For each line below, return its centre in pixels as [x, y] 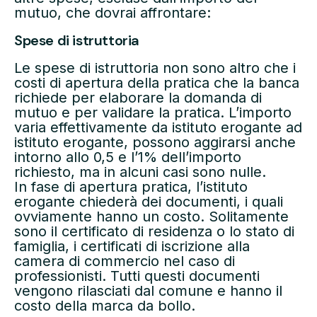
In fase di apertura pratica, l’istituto [131, 186]
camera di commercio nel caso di [125, 261]
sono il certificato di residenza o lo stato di [154, 231]
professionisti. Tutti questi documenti [137, 276]
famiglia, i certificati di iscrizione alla [132, 246]
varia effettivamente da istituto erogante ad [158, 127]
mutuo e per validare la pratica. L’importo [153, 112]
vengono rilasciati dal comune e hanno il [148, 290]
